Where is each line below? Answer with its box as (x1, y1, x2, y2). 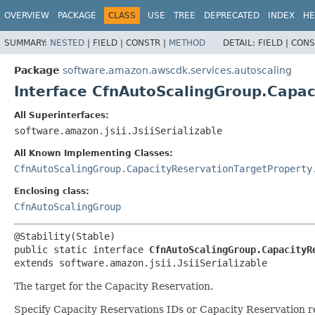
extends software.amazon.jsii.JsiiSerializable (14, 257, 267, 269)
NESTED (50, 37, 84, 48)
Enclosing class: (14, 186, 89, 196)
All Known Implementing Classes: (14, 148, 173, 158)
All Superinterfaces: (14, 110, 109, 120)
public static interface (14, 243, 149, 255)
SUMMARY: (4, 37, 50, 48)
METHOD (169, 37, 205, 48)
